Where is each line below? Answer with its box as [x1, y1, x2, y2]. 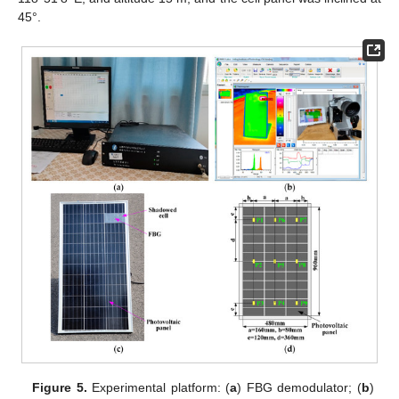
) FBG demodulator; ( [237, 379, 362, 395]
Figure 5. [32, 379, 87, 395]
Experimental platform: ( [86, 379, 231, 395]
